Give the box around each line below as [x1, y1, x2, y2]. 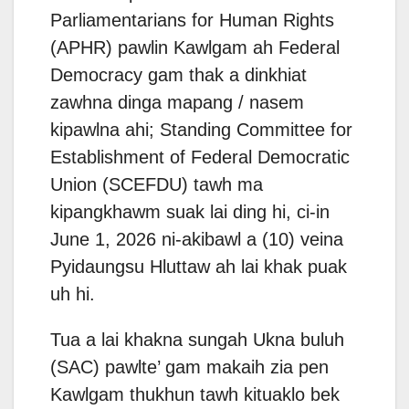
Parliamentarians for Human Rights [50, 10, 334, 31]
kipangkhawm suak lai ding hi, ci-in [50, 202, 330, 223]
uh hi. [50, 284, 95, 305]
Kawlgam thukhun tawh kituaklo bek [50, 384, 340, 405]
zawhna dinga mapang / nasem [50, 92, 304, 113]
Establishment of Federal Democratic [50, 147, 350, 168]
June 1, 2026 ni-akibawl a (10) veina [50, 229, 343, 250]
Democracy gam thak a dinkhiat [50, 65, 307, 86]
